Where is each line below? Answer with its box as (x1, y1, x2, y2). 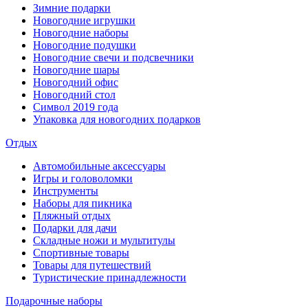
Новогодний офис (33, 76, 118, 88)
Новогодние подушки (33, 39, 136, 51)
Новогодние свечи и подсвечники (33, 52, 194, 63)
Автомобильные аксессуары (33, 160, 166, 172)
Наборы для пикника (33, 197, 132, 209)
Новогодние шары (33, 64, 120, 76)
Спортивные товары (33, 247, 129, 258)
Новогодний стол (33, 89, 115, 100)
